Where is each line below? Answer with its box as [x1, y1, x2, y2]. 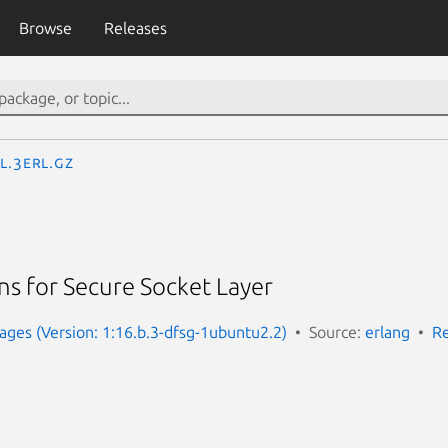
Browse [18, 19, 72, 37]
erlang [365, 322, 410, 341]
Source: [309, 322, 365, 341]
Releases [103, 19, 167, 37]
